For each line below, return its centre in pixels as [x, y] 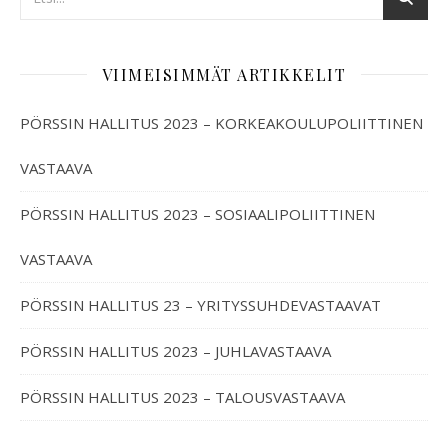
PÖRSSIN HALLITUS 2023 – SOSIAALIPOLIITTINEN [197, 213]
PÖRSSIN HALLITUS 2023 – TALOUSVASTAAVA [182, 396]
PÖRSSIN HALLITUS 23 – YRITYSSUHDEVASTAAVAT [200, 304]
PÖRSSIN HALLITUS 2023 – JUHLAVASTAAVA [175, 350]
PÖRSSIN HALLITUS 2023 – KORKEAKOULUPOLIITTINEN [221, 122]
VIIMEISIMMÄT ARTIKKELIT [224, 74]
